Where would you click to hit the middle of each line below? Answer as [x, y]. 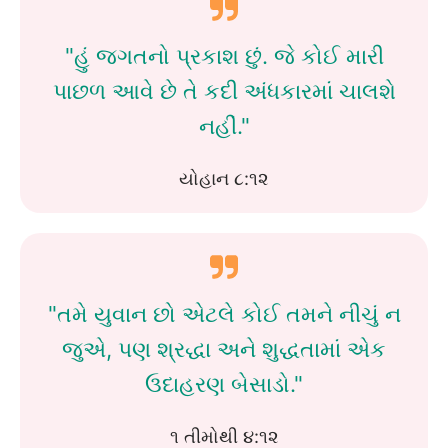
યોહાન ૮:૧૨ [224, 177]
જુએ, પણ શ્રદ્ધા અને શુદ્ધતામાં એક [224, 348]
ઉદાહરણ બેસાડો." [224, 383]
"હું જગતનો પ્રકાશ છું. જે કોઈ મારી [224, 55]
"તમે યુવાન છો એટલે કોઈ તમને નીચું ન [224, 313]
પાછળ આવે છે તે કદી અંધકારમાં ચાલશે [224, 90]
